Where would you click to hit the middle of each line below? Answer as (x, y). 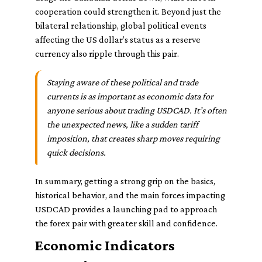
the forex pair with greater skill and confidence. (126, 223)
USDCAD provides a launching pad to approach (126, 209)
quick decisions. (76, 152)
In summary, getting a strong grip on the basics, (125, 181)
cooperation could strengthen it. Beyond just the (128, 11)
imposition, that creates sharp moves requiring (133, 138)
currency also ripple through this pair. (107, 54)
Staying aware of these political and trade (123, 82)
